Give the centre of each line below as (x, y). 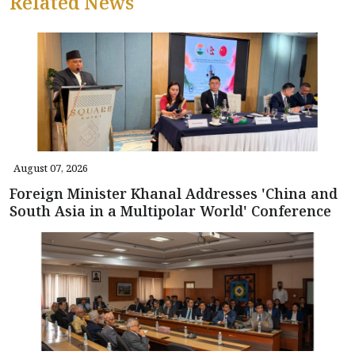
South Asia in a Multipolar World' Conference (170, 211)
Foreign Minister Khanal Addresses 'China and (174, 194)
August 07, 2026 (51, 168)
